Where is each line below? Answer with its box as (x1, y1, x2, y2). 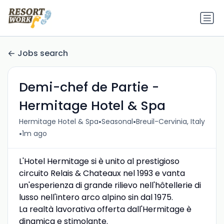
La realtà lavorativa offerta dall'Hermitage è (18, 203, 191, 215)
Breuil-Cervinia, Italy (135, 116, 205, 127)
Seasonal (101, 116, 133, 127)
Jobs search (17, 47, 68, 59)
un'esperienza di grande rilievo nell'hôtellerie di (18, 179, 201, 191)
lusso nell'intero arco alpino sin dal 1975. (18, 191, 173, 203)
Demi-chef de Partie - (18, 78, 159, 96)
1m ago (21, 128, 47, 139)
